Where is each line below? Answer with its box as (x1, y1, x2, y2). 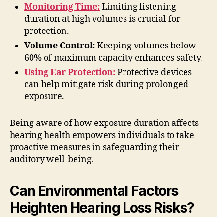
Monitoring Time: (24, 1, 100, 13)
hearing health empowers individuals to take (10, 129, 194, 141)
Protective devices (115, 66, 192, 78)
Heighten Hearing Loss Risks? (10, 199, 194, 216)
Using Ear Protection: (24, 66, 115, 78)
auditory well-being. (10, 154, 94, 165)
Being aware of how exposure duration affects (10, 117, 199, 129)
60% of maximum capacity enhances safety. (24, 52, 202, 63)
